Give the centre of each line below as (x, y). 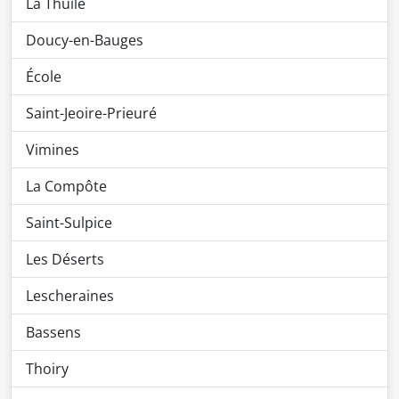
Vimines (53, 150)
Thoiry (47, 369)
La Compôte (66, 186)
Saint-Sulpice (69, 223)
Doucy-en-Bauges (85, 40)
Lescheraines (70, 296)
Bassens (53, 332)
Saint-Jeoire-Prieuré (91, 113)
